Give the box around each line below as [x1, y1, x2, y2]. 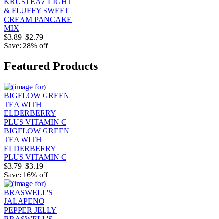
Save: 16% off [4, 171, 48, 179]
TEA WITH [4, 135, 42, 144]
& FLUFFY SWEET [4, 6, 69, 15]
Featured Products [4, 60, 98, 73]
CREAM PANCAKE [4, 15, 72, 23]
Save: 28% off [4, 41, 48, 50]
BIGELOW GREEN [4, 127, 69, 135]
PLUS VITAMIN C [4, 153, 66, 162]
